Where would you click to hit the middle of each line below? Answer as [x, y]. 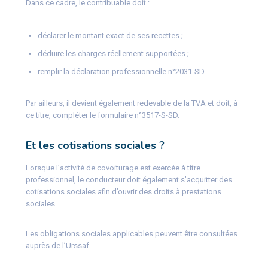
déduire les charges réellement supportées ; [113, 53]
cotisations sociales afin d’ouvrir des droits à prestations [123, 191]
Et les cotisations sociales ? [95, 145]
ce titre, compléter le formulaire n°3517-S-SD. [102, 115]
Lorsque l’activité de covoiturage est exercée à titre [113, 167]
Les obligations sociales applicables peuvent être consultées [131, 233]
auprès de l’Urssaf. [58, 245]
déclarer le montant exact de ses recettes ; [110, 35]
